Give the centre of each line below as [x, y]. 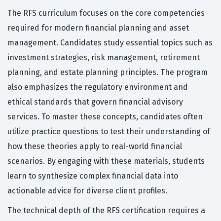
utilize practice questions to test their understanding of [109, 132]
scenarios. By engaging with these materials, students [106, 161]
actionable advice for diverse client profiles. [87, 191]
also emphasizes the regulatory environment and [98, 87]
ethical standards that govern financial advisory [95, 102]
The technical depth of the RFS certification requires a [106, 211]
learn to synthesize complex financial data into [93, 176]
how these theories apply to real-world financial [95, 147]
